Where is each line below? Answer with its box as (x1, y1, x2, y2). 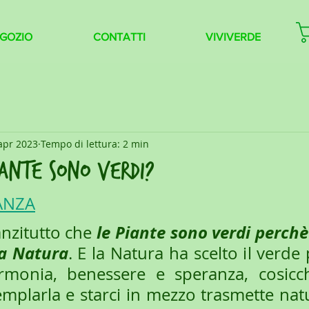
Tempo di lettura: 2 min (41, 137, 149, 150)
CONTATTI (92, 31, 146, 43)
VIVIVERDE (205, 31, 261, 43)
